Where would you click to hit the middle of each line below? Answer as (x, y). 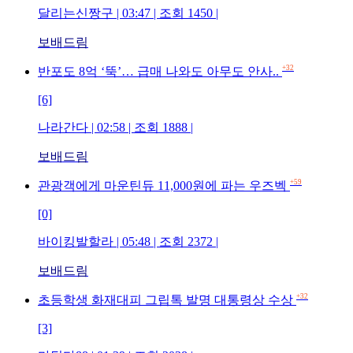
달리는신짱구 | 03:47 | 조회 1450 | (128, 13)
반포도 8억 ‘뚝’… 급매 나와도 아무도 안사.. (160, 71)
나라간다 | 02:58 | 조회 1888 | (115, 127)
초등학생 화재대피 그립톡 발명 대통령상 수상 (167, 299)
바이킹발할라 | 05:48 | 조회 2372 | (128, 241)
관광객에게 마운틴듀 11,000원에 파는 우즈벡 (164, 185)
